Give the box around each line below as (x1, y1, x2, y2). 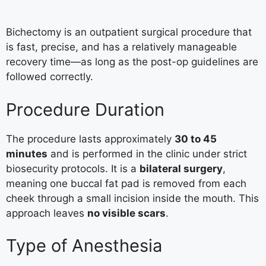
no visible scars (87, 207, 166, 219)
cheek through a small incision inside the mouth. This (6, 192, 259, 204)
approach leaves (6, 207, 87, 219)
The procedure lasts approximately (6, 132, 175, 145)
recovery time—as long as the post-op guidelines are (6, 56, 258, 68)
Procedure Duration (6, 99, 164, 120)
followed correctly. (6, 71, 93, 83)
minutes (6, 147, 47, 160)
